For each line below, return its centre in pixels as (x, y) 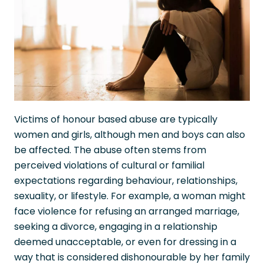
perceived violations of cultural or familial (109, 166)
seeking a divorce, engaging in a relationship (116, 227)
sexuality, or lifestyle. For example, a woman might (130, 196)
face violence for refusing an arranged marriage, (127, 212)
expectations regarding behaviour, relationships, (126, 181)
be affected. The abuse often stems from (110, 150)
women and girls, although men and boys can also (130, 135)
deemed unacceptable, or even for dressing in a (125, 242)
